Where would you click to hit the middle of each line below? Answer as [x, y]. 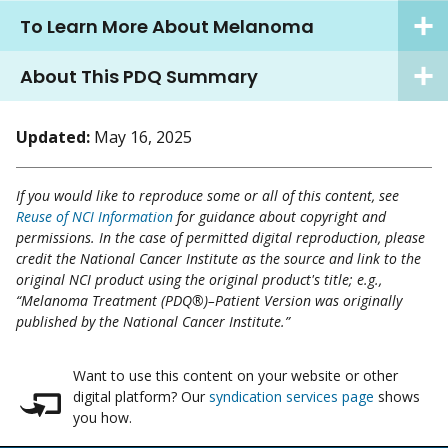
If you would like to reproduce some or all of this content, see [207, 196]
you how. [102, 418]
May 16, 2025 [143, 137]
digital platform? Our [140, 397]
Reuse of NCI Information [94, 217]
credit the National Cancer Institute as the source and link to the [218, 259]
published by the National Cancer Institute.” [153, 322]
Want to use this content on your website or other [235, 376]
